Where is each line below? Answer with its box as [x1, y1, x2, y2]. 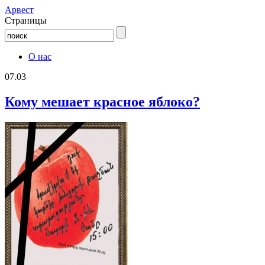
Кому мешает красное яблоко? [5, 93, 200, 109]
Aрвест [5, 5, 34, 15]
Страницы [5, 15, 47, 25]
